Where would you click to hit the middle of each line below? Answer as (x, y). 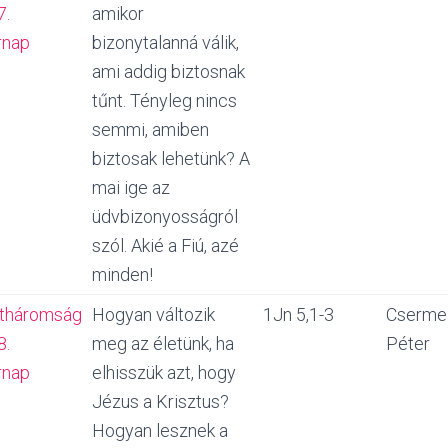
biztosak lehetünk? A (171, 158)
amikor (118, 13)
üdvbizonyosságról (165, 216)
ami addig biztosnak (168, 71)
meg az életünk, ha (163, 343)
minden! (122, 274)
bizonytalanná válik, (165, 42)
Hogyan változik (153, 314)
